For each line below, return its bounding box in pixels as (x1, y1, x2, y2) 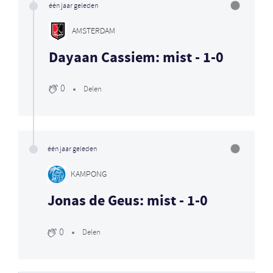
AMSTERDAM (72, 25, 115, 37)
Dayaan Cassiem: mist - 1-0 (49, 48, 224, 69)
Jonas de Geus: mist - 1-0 (48, 191, 208, 212)
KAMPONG (71, 168, 107, 180)
